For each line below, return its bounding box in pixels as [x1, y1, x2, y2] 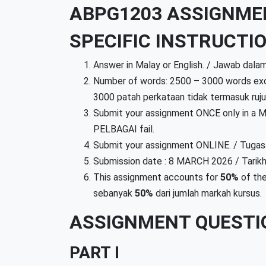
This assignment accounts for [93, 172, 220, 183]
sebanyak [93, 188, 135, 199]
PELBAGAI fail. [93, 123, 154, 135]
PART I [69, 243, 119, 262]
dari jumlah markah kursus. [153, 188, 262, 199]
